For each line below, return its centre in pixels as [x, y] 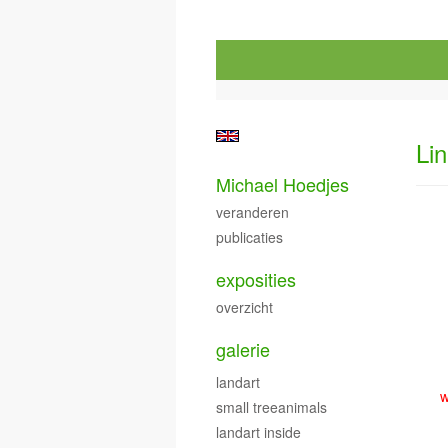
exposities [256, 279]
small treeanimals [271, 407]
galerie [243, 349]
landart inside [258, 432]
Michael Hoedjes [282, 184]
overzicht [244, 307]
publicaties [249, 237]
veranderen [252, 212]
